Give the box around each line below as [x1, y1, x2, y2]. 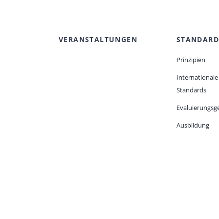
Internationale [176, 73, 218, 82]
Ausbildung [176, 121, 209, 130]
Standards [176, 86, 206, 95]
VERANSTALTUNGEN [59, 35, 137, 44]
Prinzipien [176, 55, 205, 65]
